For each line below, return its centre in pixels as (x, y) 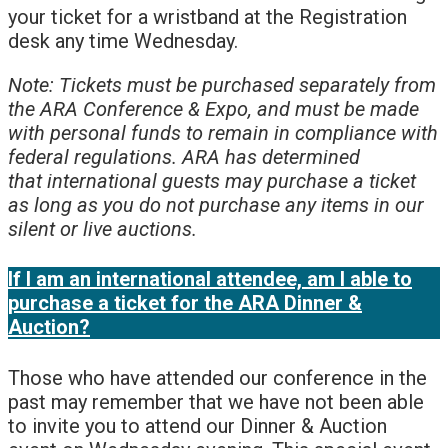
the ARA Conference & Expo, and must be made (213, 108)
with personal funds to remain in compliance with (223, 132)
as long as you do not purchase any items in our (216, 204)
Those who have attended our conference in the (217, 377)
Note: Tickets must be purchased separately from (222, 84)
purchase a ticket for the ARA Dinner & (185, 303)
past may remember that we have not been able (216, 401)
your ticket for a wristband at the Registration (207, 16)
